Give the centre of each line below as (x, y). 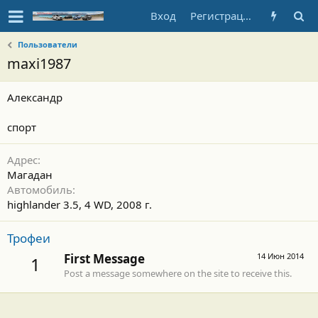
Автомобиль (40, 190)
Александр (35, 97)
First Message (104, 259)
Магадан (30, 175)
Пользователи (48, 44)
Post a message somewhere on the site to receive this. (178, 274)
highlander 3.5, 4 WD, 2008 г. (79, 204)
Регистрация (247, 16)
